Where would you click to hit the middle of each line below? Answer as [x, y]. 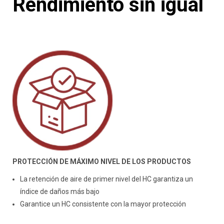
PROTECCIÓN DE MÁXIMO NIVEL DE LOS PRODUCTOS [102, 161]
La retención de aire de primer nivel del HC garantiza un [106, 179]
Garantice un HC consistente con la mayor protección [104, 204]
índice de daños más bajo [60, 191]
